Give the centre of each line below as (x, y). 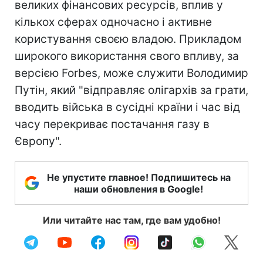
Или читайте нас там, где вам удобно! (131, 220)
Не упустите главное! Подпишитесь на (139, 177)
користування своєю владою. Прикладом (128, 39)
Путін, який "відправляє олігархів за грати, (131, 90)
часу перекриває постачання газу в (112, 124)
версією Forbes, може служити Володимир (131, 73)
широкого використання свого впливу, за (127, 56)
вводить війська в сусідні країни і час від (127, 107)
